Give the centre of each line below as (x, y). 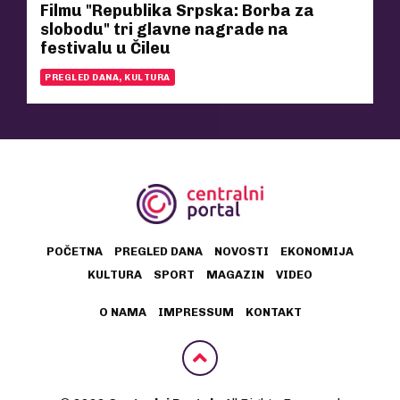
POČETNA (75, 252)
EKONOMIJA (317, 252)
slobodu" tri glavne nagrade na (164, 30)
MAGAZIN (235, 275)
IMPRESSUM (196, 312)
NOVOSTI (242, 252)
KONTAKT (273, 312)
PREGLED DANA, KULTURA (108, 78)
